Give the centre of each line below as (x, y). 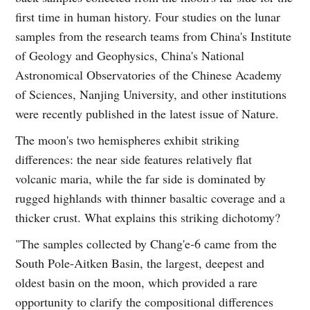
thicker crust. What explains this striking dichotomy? (148, 218)
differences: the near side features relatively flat (134, 159)
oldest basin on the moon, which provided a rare (137, 283)
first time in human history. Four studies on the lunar (148, 17)
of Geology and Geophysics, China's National (130, 56)
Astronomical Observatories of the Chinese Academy (149, 75)
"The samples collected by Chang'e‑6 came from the (146, 244)
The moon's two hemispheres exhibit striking (128, 140)
